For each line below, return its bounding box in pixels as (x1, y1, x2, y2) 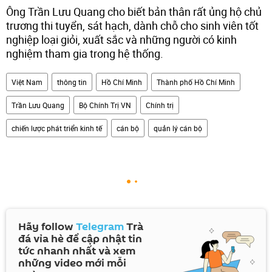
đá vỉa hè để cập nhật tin (18, 231, 142, 246)
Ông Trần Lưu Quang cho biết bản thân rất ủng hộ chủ (6, 4, 262, 19)
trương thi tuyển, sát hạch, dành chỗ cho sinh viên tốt (6, 18, 259, 33)
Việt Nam (12, 76, 42, 87)
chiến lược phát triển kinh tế (12, 123, 102, 133)
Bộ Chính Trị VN (79, 100, 131, 110)
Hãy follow (18, 219, 76, 234)
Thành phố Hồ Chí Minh (157, 76, 235, 87)
